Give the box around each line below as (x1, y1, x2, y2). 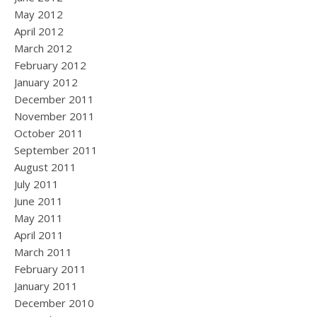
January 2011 (14, 279, 78, 293)
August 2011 (14, 160, 76, 174)
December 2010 (14, 296, 94, 310)
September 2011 (14, 143, 98, 157)
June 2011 (14, 194, 63, 208)
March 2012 (14, 41, 72, 55)
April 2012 (14, 24, 64, 38)
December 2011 (14, 92, 94, 106)
